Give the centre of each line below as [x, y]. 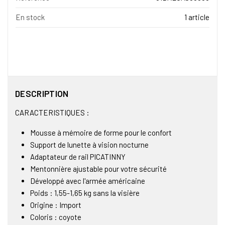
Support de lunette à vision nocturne [89, 144]
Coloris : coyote [56, 217]
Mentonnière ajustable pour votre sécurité [98, 168]
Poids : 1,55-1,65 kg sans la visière [85, 193]
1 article [197, 17]
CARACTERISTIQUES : [52, 112]
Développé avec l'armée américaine [88, 181]
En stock [30, 17]
